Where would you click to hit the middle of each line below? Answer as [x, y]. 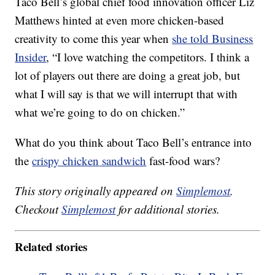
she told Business [213, 39]
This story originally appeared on [96, 191]
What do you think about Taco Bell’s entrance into [134, 142]
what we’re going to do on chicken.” [100, 112]
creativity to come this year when [94, 39]
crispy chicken [66, 161]
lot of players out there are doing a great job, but [128, 76]
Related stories [51, 246]
